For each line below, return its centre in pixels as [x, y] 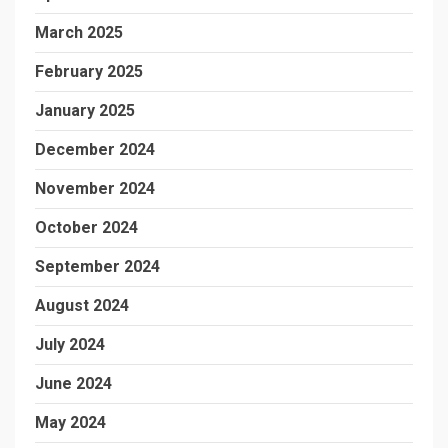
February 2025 [89, 71]
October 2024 [86, 227]
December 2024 [95, 149]
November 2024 [95, 188]
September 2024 [97, 266]
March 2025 [79, 32]
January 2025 [85, 110]
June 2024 [73, 383]
